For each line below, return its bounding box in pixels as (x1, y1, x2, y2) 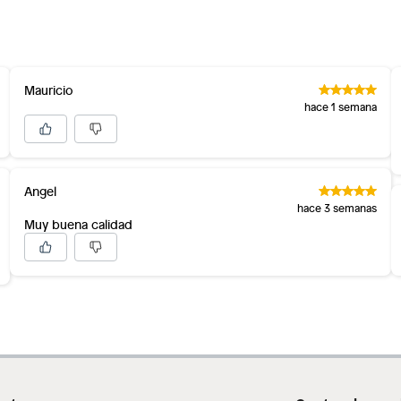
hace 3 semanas (297, 200, 378, 215)
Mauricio (23, 81, 73, 98)
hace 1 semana (304, 99, 378, 114)
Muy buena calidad (23, 216, 132, 233)
